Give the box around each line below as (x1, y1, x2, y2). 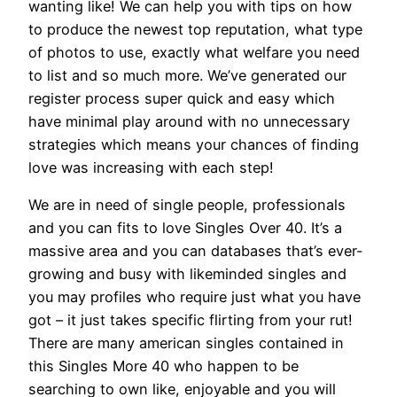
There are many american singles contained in (28, 334, 344, 353)
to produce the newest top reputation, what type (28, 19, 362, 38)
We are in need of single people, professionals (28, 196, 346, 214)
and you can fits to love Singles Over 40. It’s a (28, 219, 342, 237)
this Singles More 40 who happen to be (28, 357, 299, 376)
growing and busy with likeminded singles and (28, 265, 346, 284)
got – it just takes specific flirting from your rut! (28, 311, 353, 330)
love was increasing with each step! (28, 158, 274, 176)
